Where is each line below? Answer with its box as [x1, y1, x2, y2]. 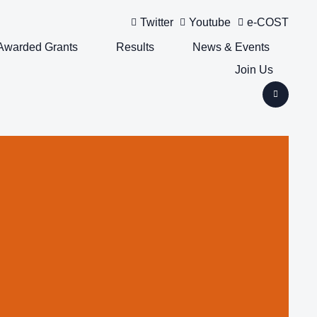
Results [115, 40, 154, 53]
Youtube [189, 16, 231, 29]
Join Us [234, 63, 273, 76]
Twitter [139, 16, 173, 29]
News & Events [192, 40, 270, 53]
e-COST [246, 16, 289, 29]
